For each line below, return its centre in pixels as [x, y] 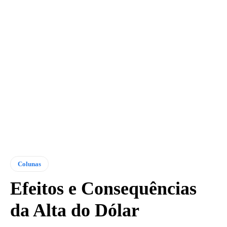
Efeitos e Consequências [103, 189]
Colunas [29, 164]
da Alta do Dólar [75, 211]
